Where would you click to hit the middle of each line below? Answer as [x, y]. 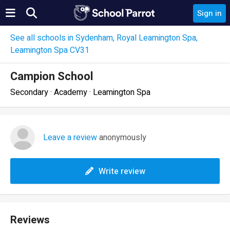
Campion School [52, 76]
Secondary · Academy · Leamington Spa [80, 92]
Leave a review [70, 138]
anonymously [122, 138]
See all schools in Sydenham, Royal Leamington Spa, [104, 38]
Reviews [30, 220]
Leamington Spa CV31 [50, 50]
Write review [122, 171]
